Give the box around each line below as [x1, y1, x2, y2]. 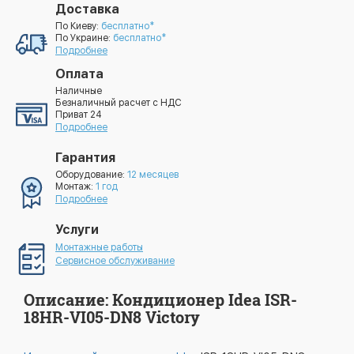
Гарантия [55, 149, 115, 165]
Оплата [55, 66, 104, 81]
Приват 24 [55, 108, 102, 120]
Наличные [55, 85, 102, 96]
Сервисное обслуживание [55, 254, 175, 266]
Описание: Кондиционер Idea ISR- [24, 288, 297, 310]
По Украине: [55, 32, 113, 43]
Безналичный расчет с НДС [55, 96, 182, 108]
